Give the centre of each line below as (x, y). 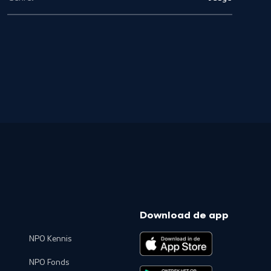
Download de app (184, 216)
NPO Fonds (49, 263)
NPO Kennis (50, 239)
